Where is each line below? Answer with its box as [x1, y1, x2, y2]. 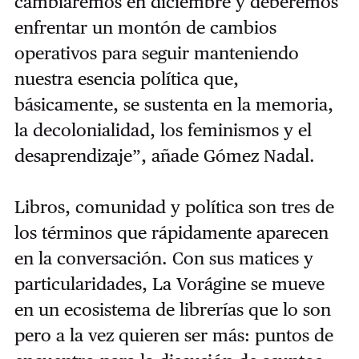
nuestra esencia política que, [14, 67, 239, 89]
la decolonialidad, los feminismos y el [14, 119, 312, 140]
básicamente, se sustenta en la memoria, [14, 93, 333, 115]
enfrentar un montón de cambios [14, 16, 276, 38]
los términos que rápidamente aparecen [14, 221, 329, 243]
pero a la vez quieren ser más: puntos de [14, 324, 333, 345]
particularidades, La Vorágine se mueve [14, 272, 325, 294]
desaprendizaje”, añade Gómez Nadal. [14, 144, 315, 166]
